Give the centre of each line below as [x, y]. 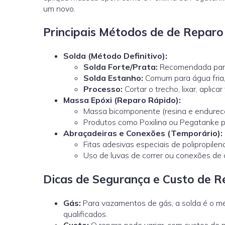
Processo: [103, 89]
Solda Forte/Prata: [121, 67]
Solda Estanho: [113, 78]
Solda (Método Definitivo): [115, 56]
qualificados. [85, 214]
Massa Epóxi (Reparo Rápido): [122, 100]
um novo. [59, 8]
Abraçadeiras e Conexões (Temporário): [143, 133]
